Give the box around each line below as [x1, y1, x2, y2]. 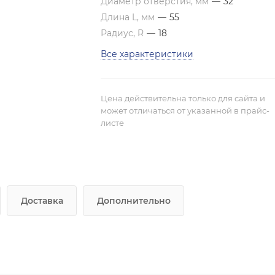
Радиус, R [101, 28, 146, 39]
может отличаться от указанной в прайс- [101, 106, 269, 115]
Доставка [21, 195, 63, 206]
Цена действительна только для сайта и [101, 93, 265, 103]
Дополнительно [97, 195, 171, 206]
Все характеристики [101, 48, 193, 60]
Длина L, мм [101, 12, 157, 23]
